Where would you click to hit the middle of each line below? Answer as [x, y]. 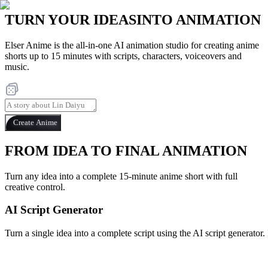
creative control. [35, 187]
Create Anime [35, 122]
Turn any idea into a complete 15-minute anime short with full [121, 176]
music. [17, 66]
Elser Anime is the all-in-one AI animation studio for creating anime [132, 45]
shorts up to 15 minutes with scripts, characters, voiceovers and [123, 56]
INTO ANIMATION [199, 19]
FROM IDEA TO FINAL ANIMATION [126, 150]
